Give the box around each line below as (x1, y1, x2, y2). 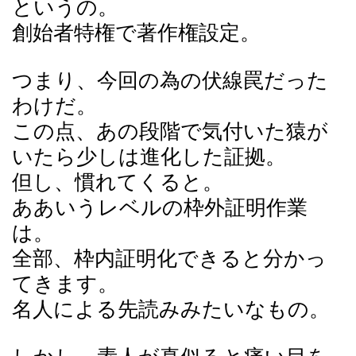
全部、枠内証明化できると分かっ (12, 247, 327, 270)
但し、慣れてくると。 (12, 171, 223, 194)
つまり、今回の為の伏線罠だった (12, 69, 328, 92)
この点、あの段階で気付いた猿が (12, 120, 328, 143)
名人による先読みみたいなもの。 (12, 298, 330, 321)
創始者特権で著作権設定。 (12, 21, 261, 44)
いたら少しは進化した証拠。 (12, 145, 286, 168)
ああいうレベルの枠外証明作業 (12, 196, 308, 219)
